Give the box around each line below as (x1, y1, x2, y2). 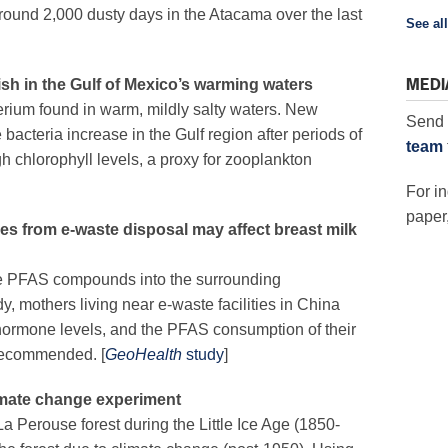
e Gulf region (162, 126, 253, 144)
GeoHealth (105, 346, 186, 364)
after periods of (257, 126, 362, 144)
